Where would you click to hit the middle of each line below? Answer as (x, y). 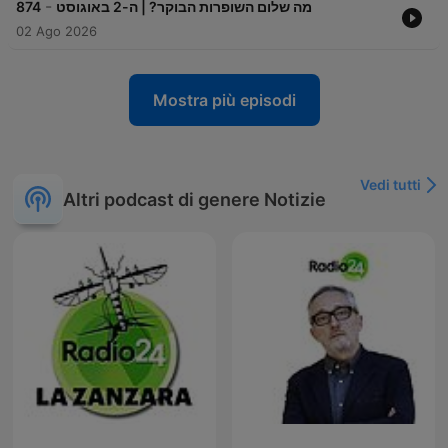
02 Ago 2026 (56, 31)
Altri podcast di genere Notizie (194, 199)
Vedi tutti (390, 185)
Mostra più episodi (224, 100)
